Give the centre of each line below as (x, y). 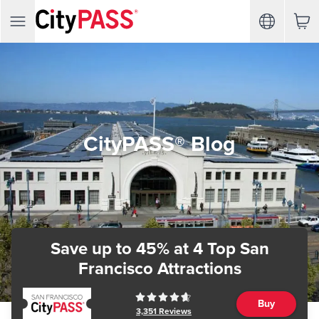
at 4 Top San (219, 249)
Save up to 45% (110, 249)
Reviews (174, 311)
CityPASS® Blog (159, 144)
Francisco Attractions (159, 269)
